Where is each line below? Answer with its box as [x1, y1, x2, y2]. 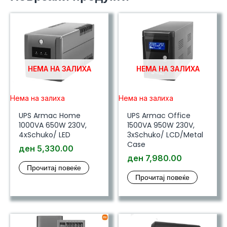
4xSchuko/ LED [18, 130, 70, 140]
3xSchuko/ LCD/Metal [127, 130, 203, 140]
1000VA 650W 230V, [18, 120, 87, 131]
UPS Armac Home [18, 110, 81, 121]
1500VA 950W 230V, [127, 120, 195, 131]
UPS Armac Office [127, 110, 191, 121]
